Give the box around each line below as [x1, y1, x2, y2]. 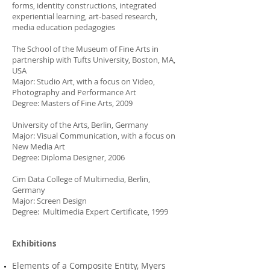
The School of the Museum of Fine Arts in [12, 43, 159, 54]
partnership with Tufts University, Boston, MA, [12, 54, 175, 65]
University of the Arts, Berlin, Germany [12, 119, 148, 130]
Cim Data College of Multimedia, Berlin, [12, 174, 150, 184]
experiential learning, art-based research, [12, 11, 157, 22]
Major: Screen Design [12, 195, 87, 206]
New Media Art [12, 141, 65, 152]
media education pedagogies [12, 22, 115, 33]
